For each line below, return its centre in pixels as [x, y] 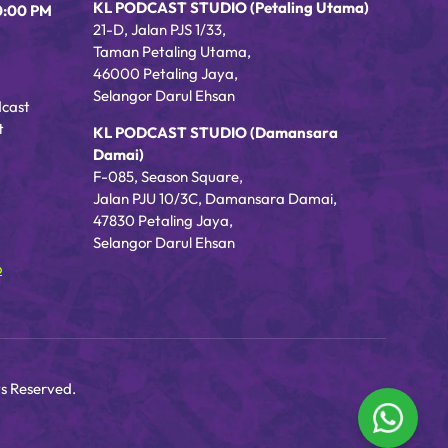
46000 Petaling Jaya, [165, 73]
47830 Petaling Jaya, [163, 220]
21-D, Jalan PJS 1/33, [159, 29]
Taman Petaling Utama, [172, 51]
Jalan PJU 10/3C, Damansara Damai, [215, 198]
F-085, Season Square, [168, 176]
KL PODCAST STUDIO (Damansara [215, 132]
